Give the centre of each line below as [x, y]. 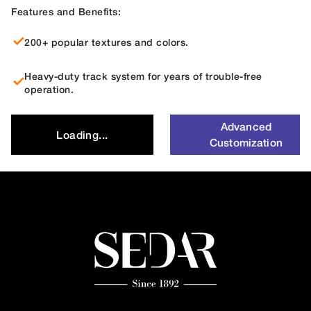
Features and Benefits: [66, 12]
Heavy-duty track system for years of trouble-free [143, 76]
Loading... [82, 135]
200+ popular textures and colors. [107, 42]
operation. [49, 90]
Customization [246, 143]
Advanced [246, 127]
